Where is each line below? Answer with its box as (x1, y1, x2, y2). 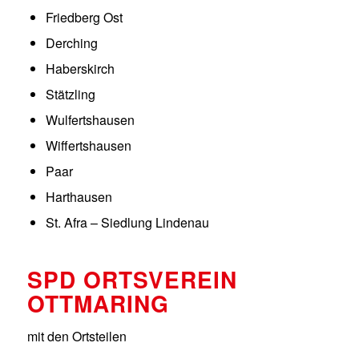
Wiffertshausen (45, 135, 131, 155)
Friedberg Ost (45, 7, 123, 26)
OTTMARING (26, 286, 169, 320)
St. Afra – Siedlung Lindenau (45, 212, 209, 232)
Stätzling (45, 84, 95, 103)
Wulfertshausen (45, 110, 135, 129)
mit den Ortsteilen (26, 327, 127, 346)
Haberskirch (45, 58, 115, 78)
